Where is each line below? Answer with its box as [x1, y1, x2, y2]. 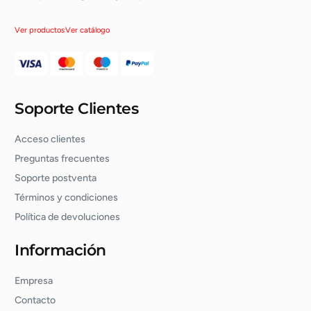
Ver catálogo [65, 24, 110, 35]
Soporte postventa [15, 171, 97, 184]
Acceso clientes [15, 133, 86, 145]
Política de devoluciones [15, 210, 121, 223]
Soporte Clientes [15, 99, 139, 118]
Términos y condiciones [15, 191, 119, 203]
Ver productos [15, 24, 65, 35]
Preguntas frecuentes [15, 152, 110, 165]
